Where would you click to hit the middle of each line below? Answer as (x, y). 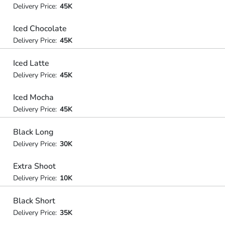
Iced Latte (31, 63)
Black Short (34, 201)
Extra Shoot (34, 166)
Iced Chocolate (40, 29)
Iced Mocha (33, 97)
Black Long (33, 132)
